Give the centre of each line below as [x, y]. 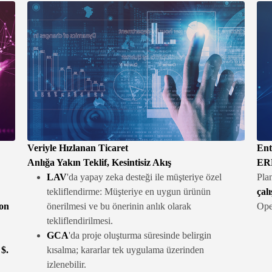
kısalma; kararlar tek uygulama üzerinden [126, 250]
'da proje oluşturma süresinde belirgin [140, 236]
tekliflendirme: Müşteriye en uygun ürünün [129, 192]
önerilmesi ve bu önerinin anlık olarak [119, 206]
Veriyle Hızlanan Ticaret [78, 148]
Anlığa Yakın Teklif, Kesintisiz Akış [100, 163]
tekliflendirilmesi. [80, 221]
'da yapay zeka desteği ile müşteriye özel [144, 177]
